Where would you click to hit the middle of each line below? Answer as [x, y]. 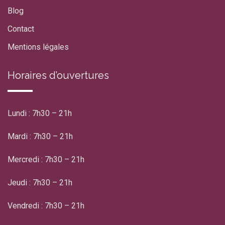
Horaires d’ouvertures [58, 76]
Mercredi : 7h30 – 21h [46, 160]
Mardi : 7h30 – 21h [40, 137]
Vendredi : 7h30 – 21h [46, 206]
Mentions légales [38, 47]
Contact [21, 29]
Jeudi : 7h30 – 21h [40, 183]
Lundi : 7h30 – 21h [40, 114]
